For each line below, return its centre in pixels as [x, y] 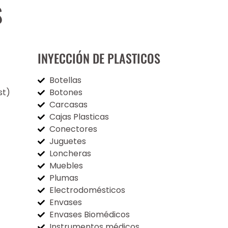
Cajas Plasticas [79, 117]
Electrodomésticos [87, 190]
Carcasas [68, 104]
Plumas [64, 178]
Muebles [66, 165]
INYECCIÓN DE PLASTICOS [99, 58]
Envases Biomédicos [89, 214]
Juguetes [67, 141]
